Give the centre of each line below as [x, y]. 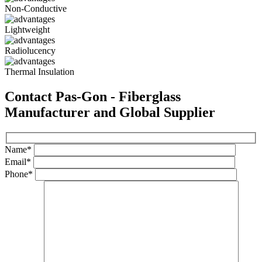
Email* [19, 161]
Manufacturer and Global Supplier [110, 113]
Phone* [20, 174]
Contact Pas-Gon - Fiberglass [93, 97]
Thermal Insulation [39, 72]
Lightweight [27, 30]
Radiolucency [30, 51]
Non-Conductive [36, 9]
